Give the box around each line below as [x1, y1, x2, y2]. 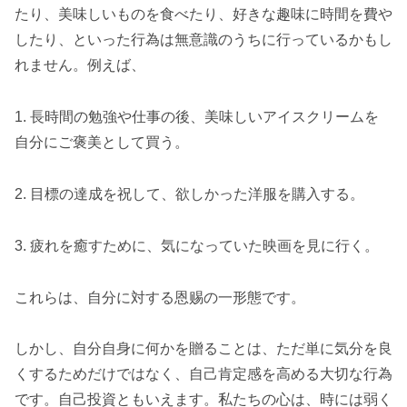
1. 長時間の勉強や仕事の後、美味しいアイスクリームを [15, 109, 379, 125]
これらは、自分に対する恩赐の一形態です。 [15, 289, 305, 305]
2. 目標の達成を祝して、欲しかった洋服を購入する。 [15, 185, 364, 202]
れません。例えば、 [15, 57, 145, 74]
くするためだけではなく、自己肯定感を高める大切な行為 [15, 366, 392, 382]
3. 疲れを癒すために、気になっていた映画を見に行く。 [15, 237, 379, 253]
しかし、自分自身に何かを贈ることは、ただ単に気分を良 [15, 341, 392, 357]
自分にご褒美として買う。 [15, 134, 189, 151]
